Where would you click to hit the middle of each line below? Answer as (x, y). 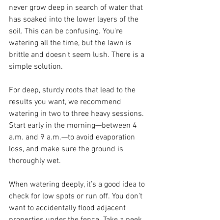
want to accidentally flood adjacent (68, 208)
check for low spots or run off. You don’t (77, 196)
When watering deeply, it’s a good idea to (78, 184)
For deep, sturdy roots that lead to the (73, 90)
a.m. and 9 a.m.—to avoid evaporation (73, 137)
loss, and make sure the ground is (67, 149)
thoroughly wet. (35, 161)
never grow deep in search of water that (77, 8)
